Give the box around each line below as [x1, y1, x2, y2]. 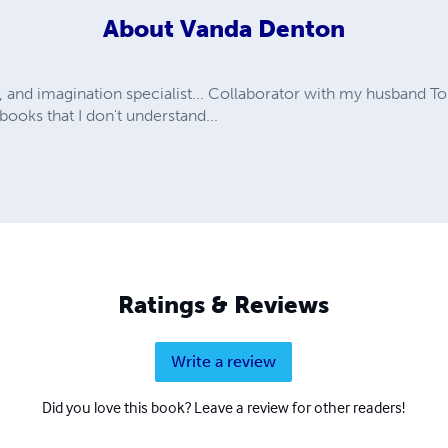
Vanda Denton [179, 14, 345, 44]
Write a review [171, 351, 277, 371]
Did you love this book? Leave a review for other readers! [42, 396, 406, 417]
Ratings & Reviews [118, 289, 330, 319]
